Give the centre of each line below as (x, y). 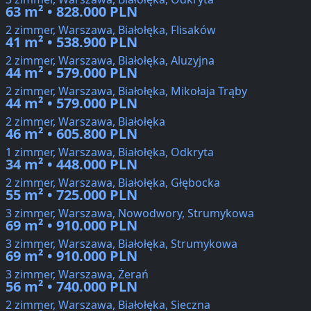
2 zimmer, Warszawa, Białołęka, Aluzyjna (110, 61)
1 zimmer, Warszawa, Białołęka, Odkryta (110, 152)
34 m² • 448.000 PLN (72, 165)
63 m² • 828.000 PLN (72, 12)
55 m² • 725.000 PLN (72, 195)
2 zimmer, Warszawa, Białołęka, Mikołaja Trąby (126, 91)
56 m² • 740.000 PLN (72, 287)
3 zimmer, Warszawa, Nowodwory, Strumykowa (130, 213)
